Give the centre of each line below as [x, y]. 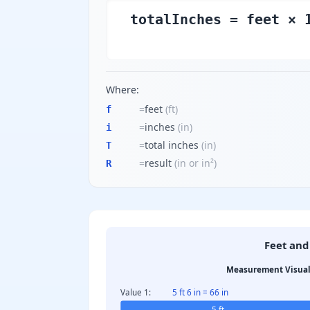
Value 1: [136, 292]
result [158, 163]
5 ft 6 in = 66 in [200, 292]
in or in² [195, 163]
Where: [122, 90]
